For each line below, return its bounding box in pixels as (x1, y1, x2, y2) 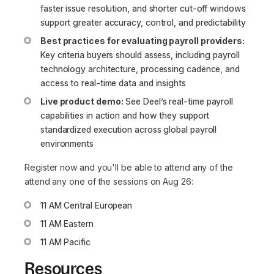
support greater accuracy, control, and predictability (40, 17, 246, 28)
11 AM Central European (40, 200, 133, 211)
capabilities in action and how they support (40, 110, 210, 121)
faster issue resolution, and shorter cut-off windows (40, 3, 246, 14)
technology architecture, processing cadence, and (40, 64, 240, 75)
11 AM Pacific (40, 237, 91, 248)
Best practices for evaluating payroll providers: (40, 35, 245, 46)
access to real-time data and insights (40, 78, 186, 89)
